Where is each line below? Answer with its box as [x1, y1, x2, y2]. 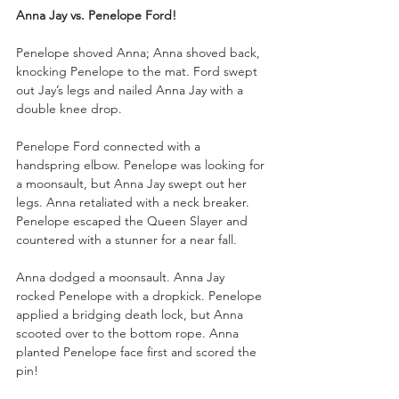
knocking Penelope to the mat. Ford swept [16, 62, 261, 79]
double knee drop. [16, 100, 126, 117]
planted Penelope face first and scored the [16, 343, 260, 360]
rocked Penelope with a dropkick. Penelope [16, 287, 265, 304]
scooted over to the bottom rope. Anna [16, 324, 242, 341]
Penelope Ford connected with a [16, 137, 204, 154]
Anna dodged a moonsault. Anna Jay [16, 268, 228, 285]
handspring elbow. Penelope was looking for [16, 156, 268, 173]
